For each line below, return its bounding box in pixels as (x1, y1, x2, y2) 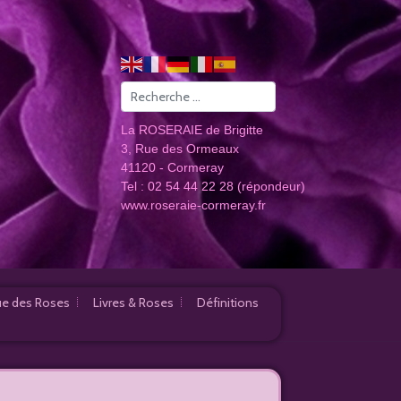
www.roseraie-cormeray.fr (120, 197, 266, 212)
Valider (119, 73, 157, 89)
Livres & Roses (93, 294, 175, 311)
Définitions (197, 294, 260, 311)
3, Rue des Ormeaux (120, 141, 239, 156)
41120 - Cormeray (120, 159, 224, 175)
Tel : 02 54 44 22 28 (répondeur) (120, 178, 305, 193)
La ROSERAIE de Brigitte (120, 122, 263, 137)
